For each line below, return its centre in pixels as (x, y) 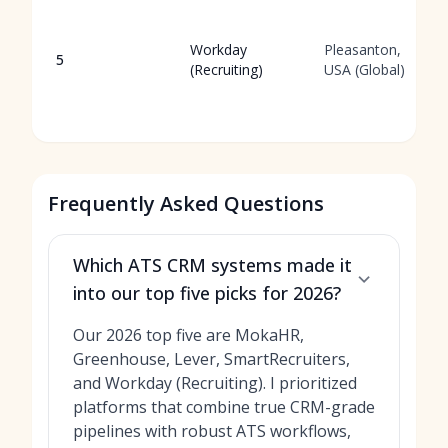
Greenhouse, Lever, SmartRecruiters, (211, 359)
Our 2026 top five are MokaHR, (188, 335)
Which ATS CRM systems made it (212, 265)
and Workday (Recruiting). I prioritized (215, 383)
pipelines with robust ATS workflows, (212, 431)
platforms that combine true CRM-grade (224, 407)
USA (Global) (364, 69)
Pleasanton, (362, 49)
